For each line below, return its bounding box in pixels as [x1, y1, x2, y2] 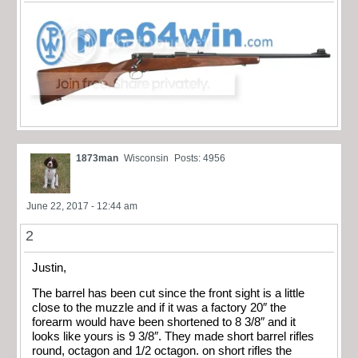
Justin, [32, 261, 66, 274]
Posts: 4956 [174, 152, 225, 164]
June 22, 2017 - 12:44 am [26, 200, 137, 212]
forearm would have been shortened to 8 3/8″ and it [32, 316, 296, 329]
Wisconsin [124, 152, 169, 164]
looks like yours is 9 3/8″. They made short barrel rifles [32, 330, 314, 344]
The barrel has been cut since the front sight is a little [32, 287, 304, 300]
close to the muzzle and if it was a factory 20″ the [32, 301, 286, 315]
